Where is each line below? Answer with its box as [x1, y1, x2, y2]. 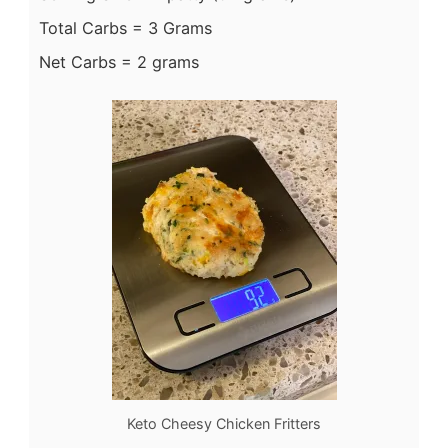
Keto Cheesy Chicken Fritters [127, 415, 321, 433]
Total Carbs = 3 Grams [39, 18, 212, 39]
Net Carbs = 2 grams [39, 52, 199, 73]
